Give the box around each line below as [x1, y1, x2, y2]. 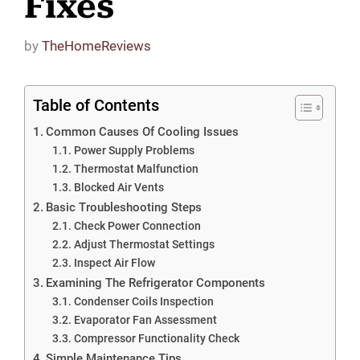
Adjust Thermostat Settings [73, 237, 215, 251]
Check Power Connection [73, 219, 201, 232]
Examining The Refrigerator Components [46, 275, 266, 290]
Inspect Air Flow [73, 256, 155, 269]
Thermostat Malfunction [73, 162, 198, 175]
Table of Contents [33, 95, 159, 115]
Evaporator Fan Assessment [73, 313, 217, 326]
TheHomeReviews [42, 37, 151, 54]
